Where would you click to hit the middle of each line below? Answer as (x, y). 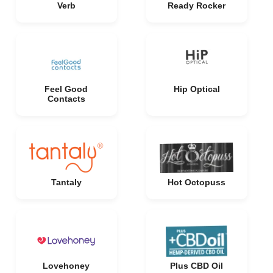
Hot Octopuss (197, 182)
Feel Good (66, 89)
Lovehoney (66, 266)
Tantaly (66, 182)
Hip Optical (197, 89)
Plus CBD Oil (197, 266)
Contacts (66, 99)
